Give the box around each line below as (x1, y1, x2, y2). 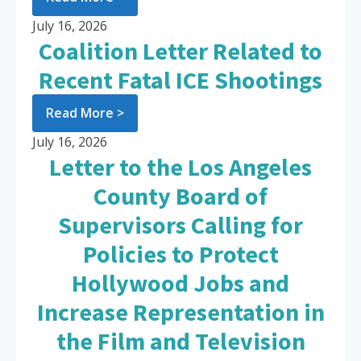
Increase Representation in (36, 297, 325, 328)
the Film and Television (56, 326, 305, 357)
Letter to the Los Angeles (49, 151, 312, 183)
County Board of (93, 180, 268, 212)
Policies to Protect (82, 239, 279, 270)
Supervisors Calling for (58, 210, 303, 241)
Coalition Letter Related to (39, 35, 322, 67)
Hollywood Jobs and (72, 268, 289, 299)
